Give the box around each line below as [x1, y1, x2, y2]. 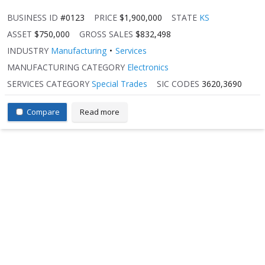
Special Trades [92, 77, 147, 89]
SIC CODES [157, 77, 199, 89]
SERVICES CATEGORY [7, 77, 89, 89]
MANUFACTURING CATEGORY [7, 61, 125, 73]
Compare [27, 106, 60, 117]
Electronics [127, 61, 169, 73]
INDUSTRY [7, 44, 49, 56]
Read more [80, 106, 119, 117]
